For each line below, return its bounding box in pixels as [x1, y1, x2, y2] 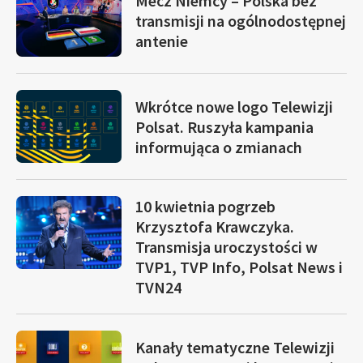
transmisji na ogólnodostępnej [135, 10, 346, 31]
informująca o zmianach [135, 136, 302, 157]
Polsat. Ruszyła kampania [135, 116, 314, 137]
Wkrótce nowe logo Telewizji [135, 96, 333, 117]
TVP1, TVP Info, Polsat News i [135, 257, 343, 277]
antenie [135, 30, 188, 51]
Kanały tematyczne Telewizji [135, 336, 335, 357]
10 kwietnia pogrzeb [135, 196, 275, 216]
